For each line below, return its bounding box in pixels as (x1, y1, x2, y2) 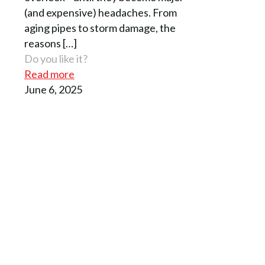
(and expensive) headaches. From (24, 6, 177, 20)
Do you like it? (24, 52, 88, 66)
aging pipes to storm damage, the (24, 21, 176, 35)
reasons (24, 37, 61, 50)
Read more (24, 67, 75, 81)
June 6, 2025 (24, 83, 82, 96)
